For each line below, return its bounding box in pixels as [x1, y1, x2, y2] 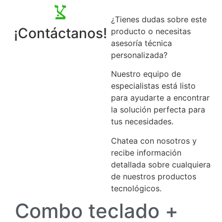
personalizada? [111, 50, 167, 60]
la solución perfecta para [111, 105, 205, 115]
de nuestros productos [111, 171, 196, 181]
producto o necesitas [111, 26, 191, 37]
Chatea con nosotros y [111, 135, 197, 146]
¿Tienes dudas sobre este [111, 14, 207, 25]
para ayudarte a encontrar [111, 93, 210, 103]
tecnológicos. [111, 183, 162, 193]
